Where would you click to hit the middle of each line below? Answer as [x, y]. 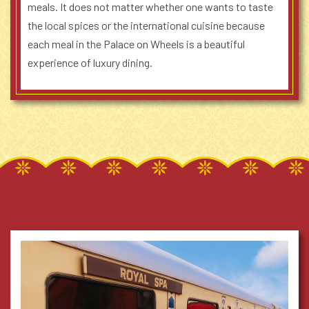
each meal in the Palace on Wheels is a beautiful [136, 44]
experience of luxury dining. [90, 63]
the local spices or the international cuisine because [146, 26]
